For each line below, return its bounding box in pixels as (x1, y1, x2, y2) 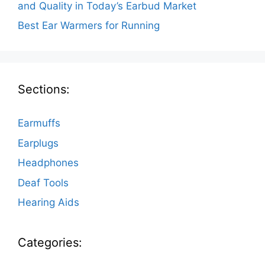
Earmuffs (18, 117, 60, 130)
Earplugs (18, 137, 59, 149)
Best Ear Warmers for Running (18, 20, 160, 32)
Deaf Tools (18, 176, 69, 189)
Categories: (18, 235, 82, 250)
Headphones (18, 157, 79, 169)
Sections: (18, 82, 70, 97)
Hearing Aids (18, 196, 79, 209)
